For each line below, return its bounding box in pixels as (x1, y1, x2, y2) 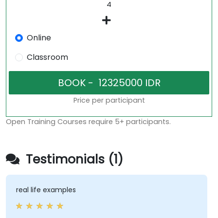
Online (26, 32, 51, 44)
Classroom (26, 52, 68, 63)
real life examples (16, 185, 76, 195)
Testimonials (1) (22, 151, 123, 168)
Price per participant (73, 95, 145, 106)
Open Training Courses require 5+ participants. (6, 117, 171, 127)
